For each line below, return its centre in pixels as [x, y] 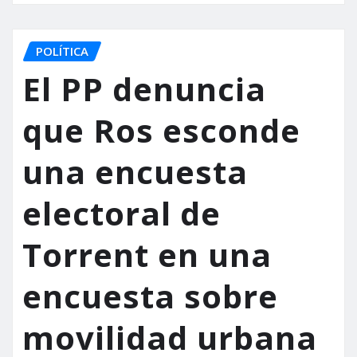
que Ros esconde [161, 131]
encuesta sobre [150, 296]
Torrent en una [147, 255]
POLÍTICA [62, 51]
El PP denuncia [144, 89]
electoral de [122, 214]
